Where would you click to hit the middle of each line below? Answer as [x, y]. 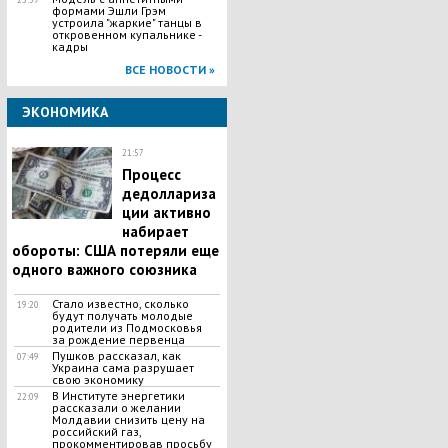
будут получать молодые [122, 315]
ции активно [166, 212]
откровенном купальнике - [126, 34]
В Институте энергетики [118, 395]
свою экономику [97, 379]
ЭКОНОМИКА [64, 112]
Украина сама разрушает [122, 367]
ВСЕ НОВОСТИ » [169, 69]
